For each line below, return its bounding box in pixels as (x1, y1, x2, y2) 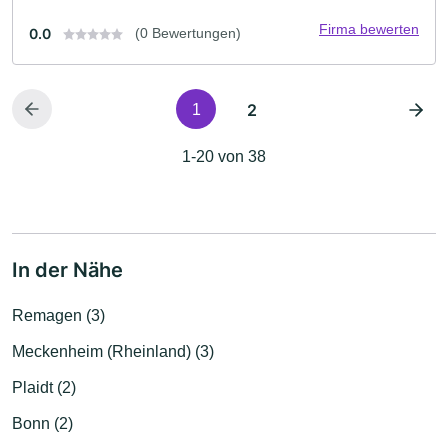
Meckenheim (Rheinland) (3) (12, 342, 214, 360)
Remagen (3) (12, 306, 105, 324)
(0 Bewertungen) (135, 24, 241, 41)
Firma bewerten (319, 20, 419, 37)
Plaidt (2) (12, 378, 76, 396)
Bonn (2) (12, 414, 73, 432)
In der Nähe (12, 257, 123, 282)
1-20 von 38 (182, 147, 266, 165)
